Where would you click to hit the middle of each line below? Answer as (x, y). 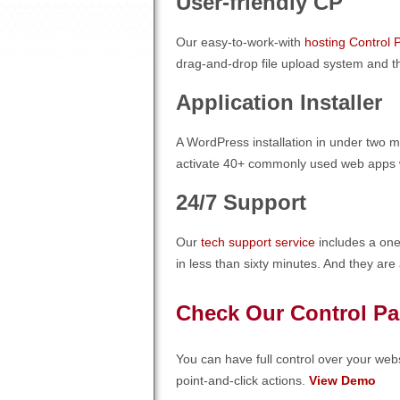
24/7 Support (241, 202)
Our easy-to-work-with (240, 42)
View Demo (342, 381)
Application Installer (279, 102)
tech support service (258, 242)
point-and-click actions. (242, 381)
